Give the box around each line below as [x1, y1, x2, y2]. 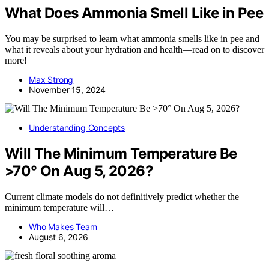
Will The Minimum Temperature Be [5, 145, 237, 163]
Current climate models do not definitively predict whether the [5, 191, 239, 202]
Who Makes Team [29, 221, 97, 232]
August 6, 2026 [29, 231, 88, 242]
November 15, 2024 [29, 85, 106, 95]
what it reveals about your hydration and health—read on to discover [5, 44, 264, 55]
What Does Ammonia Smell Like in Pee [5, 4, 263, 22]
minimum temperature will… [5, 202, 114, 213]
